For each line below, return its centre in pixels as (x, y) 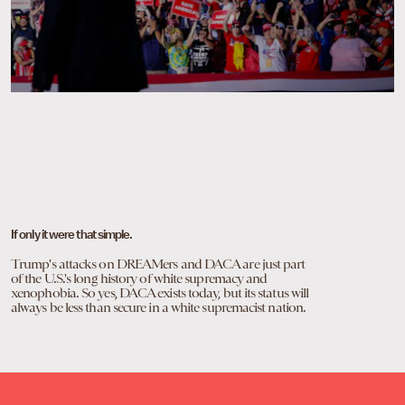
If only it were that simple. (72, 235)
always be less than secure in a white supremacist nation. (159, 308)
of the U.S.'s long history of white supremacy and (139, 279)
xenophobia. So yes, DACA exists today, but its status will (160, 293)
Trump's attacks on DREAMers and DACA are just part (158, 264)
